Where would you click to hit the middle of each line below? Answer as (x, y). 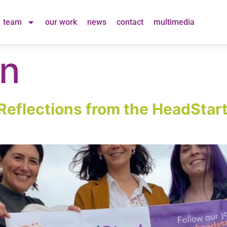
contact (130, 22)
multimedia (174, 22)
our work (61, 22)
